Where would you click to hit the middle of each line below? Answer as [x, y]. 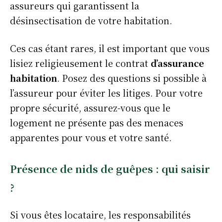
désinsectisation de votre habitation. [91, 20]
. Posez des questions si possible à [132, 78]
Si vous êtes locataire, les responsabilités [100, 215]
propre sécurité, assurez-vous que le [90, 108]
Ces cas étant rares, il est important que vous [110, 48]
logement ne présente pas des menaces [97, 122]
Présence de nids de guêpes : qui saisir [110, 169]
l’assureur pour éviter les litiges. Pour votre [106, 93]
